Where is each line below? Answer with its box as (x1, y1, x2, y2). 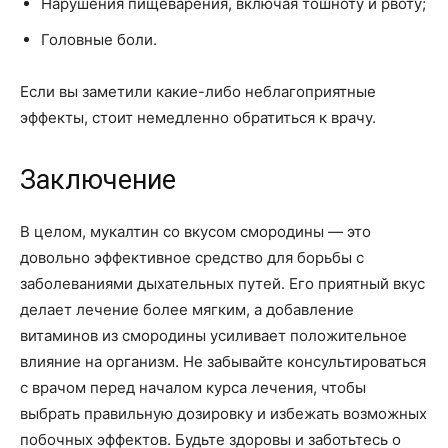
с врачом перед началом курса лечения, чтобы (20, 377, 366, 397)
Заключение (20, 163, 176, 196)
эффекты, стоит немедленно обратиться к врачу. (20, 107, 376, 127)
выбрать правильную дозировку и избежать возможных (20, 403, 427, 423)
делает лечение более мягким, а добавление (20, 299, 354, 319)
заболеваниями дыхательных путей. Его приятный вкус (20, 273, 425, 293)
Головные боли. (41, 29, 157, 49)
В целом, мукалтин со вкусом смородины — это (20, 221, 371, 241)
